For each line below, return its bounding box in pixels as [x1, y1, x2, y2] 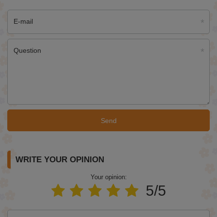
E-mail [14, 17, 33, 26]
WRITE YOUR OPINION [15, 155, 104, 165]
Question [14, 46, 41, 55]
